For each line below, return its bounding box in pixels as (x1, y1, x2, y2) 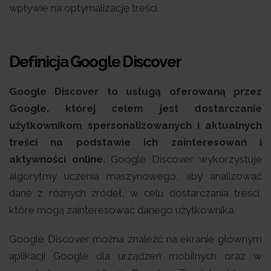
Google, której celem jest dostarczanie (9, 102, 262, 114)
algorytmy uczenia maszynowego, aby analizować (9, 169, 262, 182)
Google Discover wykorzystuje (105, 152, 262, 165)
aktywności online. (9, 152, 105, 165)
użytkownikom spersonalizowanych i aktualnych (9, 119, 262, 131)
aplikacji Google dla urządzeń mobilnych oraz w (9, 249, 262, 262)
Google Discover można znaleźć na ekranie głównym (9, 232, 262, 245)
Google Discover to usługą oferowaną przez (9, 85, 262, 97)
